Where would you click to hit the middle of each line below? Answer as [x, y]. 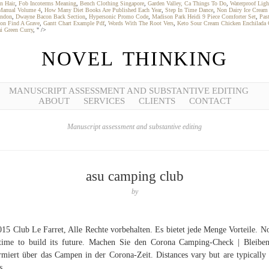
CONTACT [210, 101]
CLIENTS [157, 101]
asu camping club [134, 176]
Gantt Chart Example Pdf [74, 23]
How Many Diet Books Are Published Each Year [103, 10]
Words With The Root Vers [141, 23]
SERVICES [104, 101]
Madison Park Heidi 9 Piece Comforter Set [204, 17]
